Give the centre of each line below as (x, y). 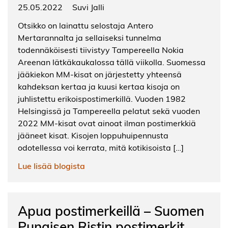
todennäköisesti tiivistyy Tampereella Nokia (101, 50)
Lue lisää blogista (51, 166)
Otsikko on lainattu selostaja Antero (85, 25)
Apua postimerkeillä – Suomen (111, 211)
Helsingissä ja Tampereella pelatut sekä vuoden (109, 111)
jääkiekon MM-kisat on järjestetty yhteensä (100, 74)
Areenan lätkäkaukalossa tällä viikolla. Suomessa (112, 62)
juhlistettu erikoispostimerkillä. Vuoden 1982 (102, 99)
